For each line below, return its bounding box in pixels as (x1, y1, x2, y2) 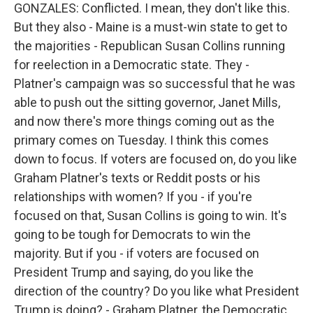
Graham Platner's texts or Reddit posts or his (14, 170, 261, 185)
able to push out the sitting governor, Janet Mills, (14, 95, 280, 110)
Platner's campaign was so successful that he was (14, 76, 296, 91)
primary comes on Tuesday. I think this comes (14, 133, 269, 147)
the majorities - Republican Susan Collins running (14, 38, 285, 53)
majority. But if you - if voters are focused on (14, 246, 259, 261)
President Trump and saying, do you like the (14, 265, 254, 279)
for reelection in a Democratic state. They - (14, 57, 249, 72)
